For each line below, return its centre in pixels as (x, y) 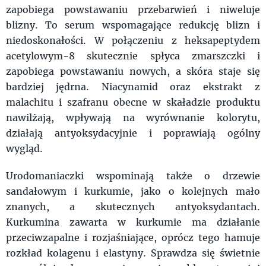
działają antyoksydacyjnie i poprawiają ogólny (133, 132)
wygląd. (24, 148)
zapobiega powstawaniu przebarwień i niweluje (133, 9)
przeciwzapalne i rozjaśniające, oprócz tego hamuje (133, 237)
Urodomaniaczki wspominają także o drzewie (133, 175)
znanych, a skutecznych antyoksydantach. (133, 206)
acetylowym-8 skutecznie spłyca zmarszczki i (133, 55)
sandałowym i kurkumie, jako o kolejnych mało (133, 191)
